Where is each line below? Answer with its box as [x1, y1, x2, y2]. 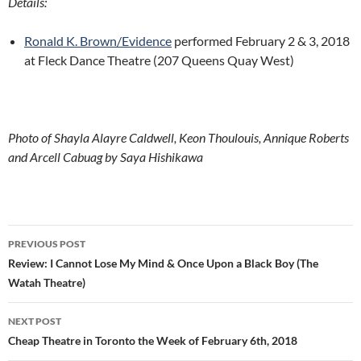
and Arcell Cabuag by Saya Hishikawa [8, 149, 203, 165]
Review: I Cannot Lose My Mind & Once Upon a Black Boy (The [8, 256, 318, 271]
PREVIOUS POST [8, 238, 85, 251]
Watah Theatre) [8, 276, 85, 290]
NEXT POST [8, 315, 61, 328]
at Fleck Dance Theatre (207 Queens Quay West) [24, 52, 294, 68]
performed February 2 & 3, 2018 [172, 33, 350, 49]
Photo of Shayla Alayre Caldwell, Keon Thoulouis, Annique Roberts [8, 130, 349, 146]
